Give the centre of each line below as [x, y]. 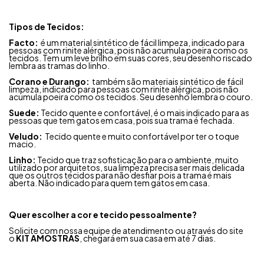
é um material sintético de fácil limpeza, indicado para [143, 42]
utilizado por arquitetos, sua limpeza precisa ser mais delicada [127, 167]
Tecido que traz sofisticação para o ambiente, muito [138, 159]
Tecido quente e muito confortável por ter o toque [142, 136]
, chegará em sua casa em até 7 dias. [148, 238]
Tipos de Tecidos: [47, 26]
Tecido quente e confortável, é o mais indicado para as [145, 112]
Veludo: [27, 136]
